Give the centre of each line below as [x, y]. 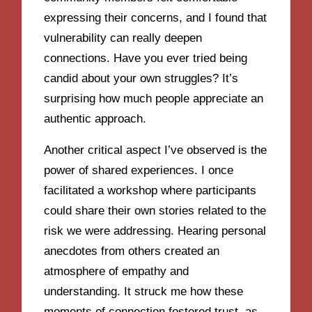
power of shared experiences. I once [139, 170]
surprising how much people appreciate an [154, 98]
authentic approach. [95, 118]
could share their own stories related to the [155, 210]
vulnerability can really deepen [123, 38]
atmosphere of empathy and [117, 271]
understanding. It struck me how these [144, 291]
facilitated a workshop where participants [150, 190]
